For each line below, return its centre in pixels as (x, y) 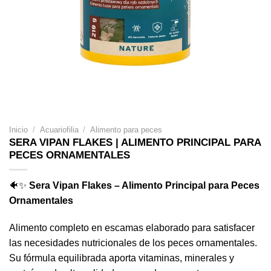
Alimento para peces (126, 129)
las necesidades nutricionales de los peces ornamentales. (133, 243)
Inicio (18, 129)
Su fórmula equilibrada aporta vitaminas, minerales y (122, 258)
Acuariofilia (59, 129)
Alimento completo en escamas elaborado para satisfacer (132, 228)
